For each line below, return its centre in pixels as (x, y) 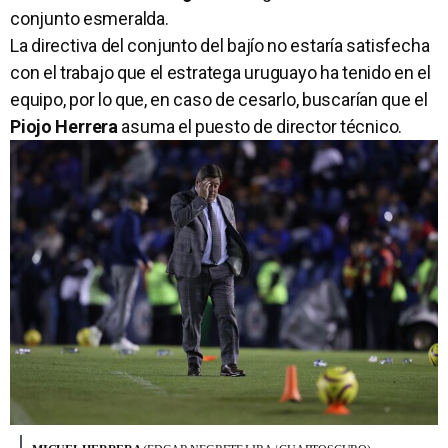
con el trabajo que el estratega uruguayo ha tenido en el (220, 73)
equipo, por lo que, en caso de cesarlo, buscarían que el (219, 100)
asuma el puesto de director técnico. (260, 127)
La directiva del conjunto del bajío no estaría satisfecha (220, 46)
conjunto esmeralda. (89, 19)
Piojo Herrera (64, 127)
